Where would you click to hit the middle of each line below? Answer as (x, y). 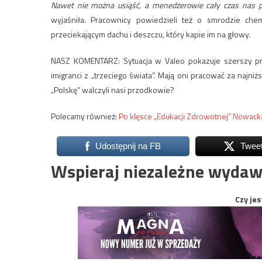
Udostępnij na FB (128, 146)
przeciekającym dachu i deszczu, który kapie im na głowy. (151, 35)
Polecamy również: (85, 116)
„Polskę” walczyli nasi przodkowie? (113, 90)
